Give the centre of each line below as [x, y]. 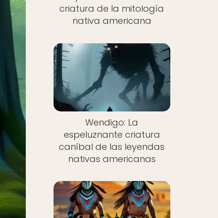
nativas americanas [112, 159]
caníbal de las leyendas [112, 146]
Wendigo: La [112, 122]
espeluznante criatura [112, 134]
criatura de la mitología [112, 9]
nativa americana [112, 21]
